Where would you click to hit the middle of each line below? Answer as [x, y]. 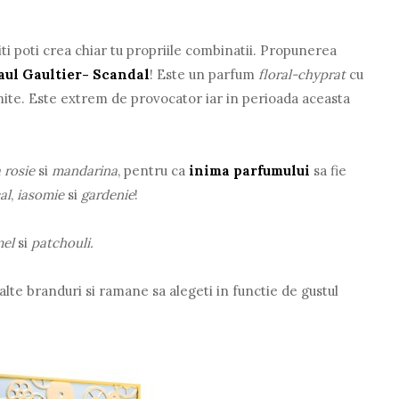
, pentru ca [154, 170]
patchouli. [65, 242]
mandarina [85, 170]
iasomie [41, 194]
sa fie [329, 170]
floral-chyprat [304, 74]
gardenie [108, 194]
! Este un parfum [204, 74]
